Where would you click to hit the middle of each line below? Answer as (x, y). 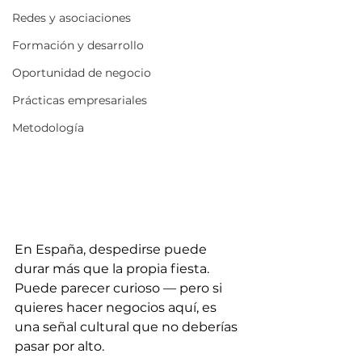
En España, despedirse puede (112, 249)
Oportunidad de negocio (82, 73)
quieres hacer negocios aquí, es (117, 307)
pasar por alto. (59, 346)
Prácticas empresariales (80, 100)
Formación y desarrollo (78, 45)
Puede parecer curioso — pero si (120, 288)
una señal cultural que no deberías (128, 327)
